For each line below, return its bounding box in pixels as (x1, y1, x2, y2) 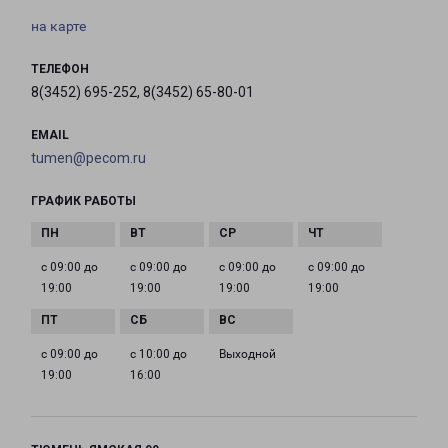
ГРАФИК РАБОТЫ (31, 194, 136, 209)
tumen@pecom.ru (31, 150, 146, 167)
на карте (31, 18, 86, 35)
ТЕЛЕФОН (31, 62, 89, 77)
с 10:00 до (130, 347, 187, 362)
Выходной (219, 347, 276, 362)
